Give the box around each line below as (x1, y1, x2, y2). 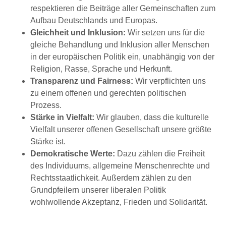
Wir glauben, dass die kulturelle (94, 112, 209, 122)
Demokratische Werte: (30, 149, 115, 158)
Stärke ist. (30, 137, 66, 146)
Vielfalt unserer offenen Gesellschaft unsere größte (30, 125, 211, 134)
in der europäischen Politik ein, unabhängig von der (30, 52, 214, 61)
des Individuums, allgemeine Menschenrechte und (30, 161, 210, 170)
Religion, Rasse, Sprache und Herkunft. (30, 64, 172, 73)
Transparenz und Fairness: (30, 76, 133, 85)
